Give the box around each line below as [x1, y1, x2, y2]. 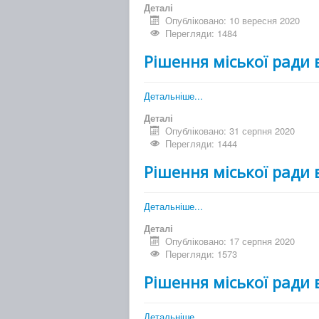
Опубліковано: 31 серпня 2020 [165, 124, 296, 138]
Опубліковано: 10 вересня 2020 [165, 14, 300, 28]
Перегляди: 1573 [165, 247, 238, 261]
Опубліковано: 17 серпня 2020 [165, 234, 296, 249]
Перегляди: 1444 [165, 137, 238, 151]
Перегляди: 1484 [165, 26, 238, 41]
